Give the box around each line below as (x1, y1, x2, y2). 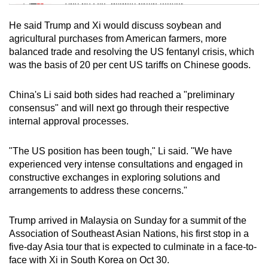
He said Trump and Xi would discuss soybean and (9, 20, 221, 31)
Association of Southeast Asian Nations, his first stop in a (9, 228, 249, 239)
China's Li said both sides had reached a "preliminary (9, 89, 234, 100)
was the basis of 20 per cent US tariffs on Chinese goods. (9, 59, 251, 70)
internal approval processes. (9, 115, 129, 126)
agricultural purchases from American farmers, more (9, 33, 227, 44)
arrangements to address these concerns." (9, 185, 187, 196)
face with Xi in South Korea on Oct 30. (9, 254, 169, 265)
